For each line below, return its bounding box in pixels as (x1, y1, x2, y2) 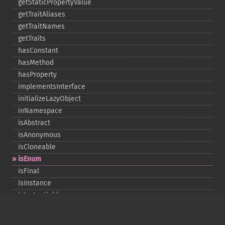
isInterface (18, 203, 53, 211)
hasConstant (18, 46, 58, 55)
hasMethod (18, 58, 54, 67)
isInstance (18, 179, 51, 187)
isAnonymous (18, 131, 61, 139)
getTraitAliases (18, 10, 65, 19)
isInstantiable (18, 191, 62, 199)
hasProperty (18, 70, 57, 79)
